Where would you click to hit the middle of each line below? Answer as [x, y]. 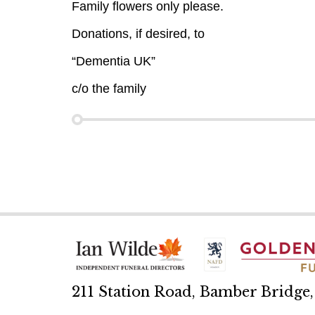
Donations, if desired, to [138, 34]
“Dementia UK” [114, 61]
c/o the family [109, 89]
